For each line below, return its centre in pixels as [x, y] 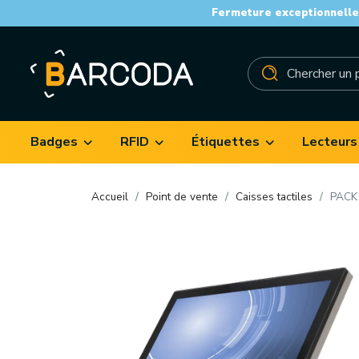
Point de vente [182, 197]
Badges [54, 142]
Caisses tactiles [274, 197]
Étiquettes [226, 142]
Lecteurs [330, 142]
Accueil [110, 197]
